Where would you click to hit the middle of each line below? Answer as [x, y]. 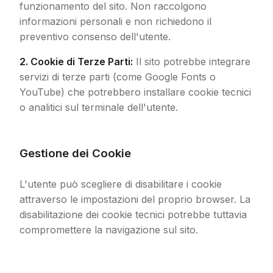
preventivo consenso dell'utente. [95, 37]
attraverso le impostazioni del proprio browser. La [135, 199]
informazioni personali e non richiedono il [115, 21]
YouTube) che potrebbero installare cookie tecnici [135, 92]
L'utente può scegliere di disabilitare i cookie [121, 184]
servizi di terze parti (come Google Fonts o [118, 77]
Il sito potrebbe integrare [192, 62]
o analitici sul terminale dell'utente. [99, 107]
